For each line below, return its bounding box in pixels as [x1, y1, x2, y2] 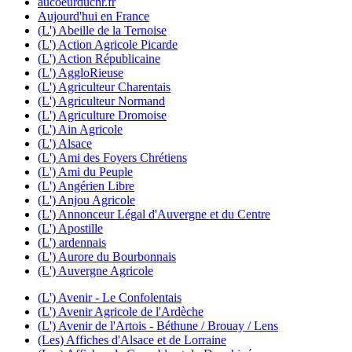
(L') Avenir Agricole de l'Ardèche [38, 305, 203, 319]
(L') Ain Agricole [38, 123, 123, 137]
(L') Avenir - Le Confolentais [38, 291, 181, 305]
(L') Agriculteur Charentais [38, 80, 170, 94]
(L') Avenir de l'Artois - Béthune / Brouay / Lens [38, 319, 278, 333]
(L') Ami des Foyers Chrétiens [38, 151, 187, 165]
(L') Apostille [38, 222, 103, 236]
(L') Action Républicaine [38, 52, 160, 66]
